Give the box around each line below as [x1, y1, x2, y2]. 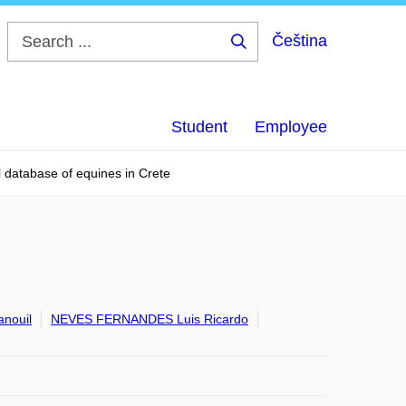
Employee [255, 118, 327, 136]
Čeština [272, 32, 327, 50]
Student [171, 118, 227, 136]
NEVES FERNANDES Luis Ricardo [51, 312, 248, 326]
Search [237, 48, 297, 63]
